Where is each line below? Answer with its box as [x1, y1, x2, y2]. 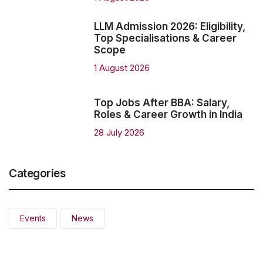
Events [20, 213, 46, 223]
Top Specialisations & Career [94, 32, 237, 44]
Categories [9, 166, 65, 180]
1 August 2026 [94, 62, 150, 73]
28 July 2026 [94, 126, 144, 138]
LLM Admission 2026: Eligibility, [94, 20, 245, 32]
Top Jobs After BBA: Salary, [94, 96, 230, 109]
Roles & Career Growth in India [94, 108, 242, 120]
